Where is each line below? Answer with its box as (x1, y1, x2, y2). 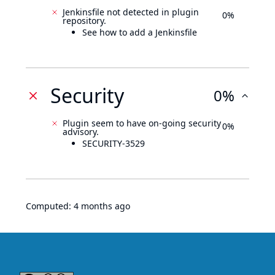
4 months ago (74, 200, 130, 212)
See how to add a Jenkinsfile (82, 26, 197, 38)
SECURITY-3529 (82, 137, 145, 149)
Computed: (26, 200, 74, 212)
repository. (63, 15, 106, 26)
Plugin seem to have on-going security (63, 117, 221, 129)
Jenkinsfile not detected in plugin (63, 6, 199, 18)
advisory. (63, 126, 99, 137)
